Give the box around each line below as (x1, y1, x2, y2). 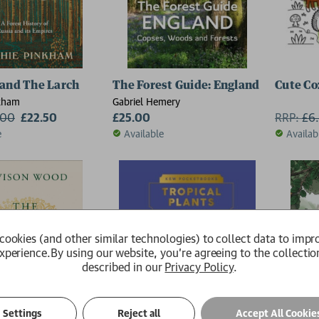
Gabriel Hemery (113, 95, 180, 108)
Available (124, 127, 164, 140)
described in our (82, 259, 165, 274)
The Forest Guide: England (113, 79, 260, 91)
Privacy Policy (164, 259, 234, 274)
